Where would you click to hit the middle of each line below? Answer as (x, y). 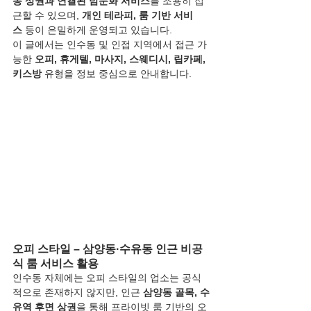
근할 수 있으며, (47, 15)
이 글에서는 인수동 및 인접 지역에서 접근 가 (110, 44)
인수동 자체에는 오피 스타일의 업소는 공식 (107, 278)
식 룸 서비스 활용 (56, 264)
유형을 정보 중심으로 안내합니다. (117, 74)
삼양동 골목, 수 (176, 293)
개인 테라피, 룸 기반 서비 (137, 15)
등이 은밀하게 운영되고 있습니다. (97, 30)
